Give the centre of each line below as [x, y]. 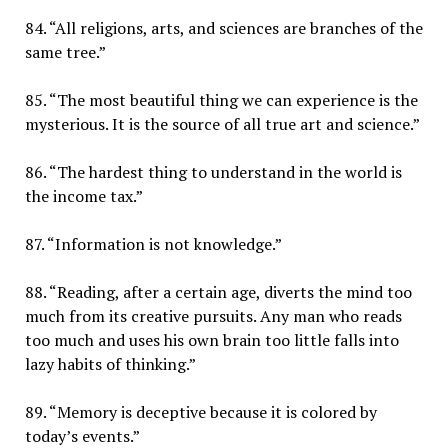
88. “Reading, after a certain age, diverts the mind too [218, 291]
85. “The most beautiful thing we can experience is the [221, 99]
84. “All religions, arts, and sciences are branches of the [223, 27]
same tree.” [65, 51]
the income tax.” [83, 195]
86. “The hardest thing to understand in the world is [213, 171]
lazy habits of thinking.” [110, 363]
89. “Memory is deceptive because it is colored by [200, 411]
